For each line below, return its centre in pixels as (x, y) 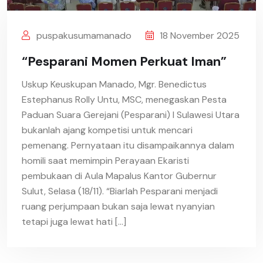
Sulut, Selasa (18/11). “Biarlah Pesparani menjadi (120, 191)
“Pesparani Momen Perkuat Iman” (124, 62)
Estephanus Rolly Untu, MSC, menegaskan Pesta (124, 100)
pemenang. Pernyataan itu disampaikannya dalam (128, 146)
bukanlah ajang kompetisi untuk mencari (107, 130)
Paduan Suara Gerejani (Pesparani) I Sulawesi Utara (131, 115)
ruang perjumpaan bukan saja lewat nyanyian (118, 207)
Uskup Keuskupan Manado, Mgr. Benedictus (114, 85)
